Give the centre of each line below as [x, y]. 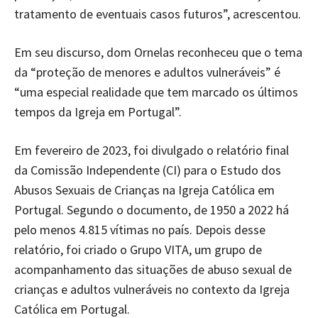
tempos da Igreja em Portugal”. [98, 111]
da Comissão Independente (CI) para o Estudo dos [148, 170]
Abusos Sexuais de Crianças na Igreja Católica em [144, 190]
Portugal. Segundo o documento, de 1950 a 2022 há [152, 209]
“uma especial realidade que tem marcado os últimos [156, 92]
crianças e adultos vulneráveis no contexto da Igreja [152, 289]
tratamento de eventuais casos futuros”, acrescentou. [158, 13]
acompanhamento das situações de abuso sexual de [153, 269]
